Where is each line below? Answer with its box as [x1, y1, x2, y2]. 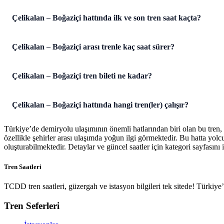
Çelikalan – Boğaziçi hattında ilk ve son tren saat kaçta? [12, 13, 201, 22]
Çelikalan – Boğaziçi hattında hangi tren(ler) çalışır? [12, 100, 188, 109]
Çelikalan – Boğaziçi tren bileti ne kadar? [12, 71, 152, 80]
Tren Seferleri [4, 200, 59, 211]
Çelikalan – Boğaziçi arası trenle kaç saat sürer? [12, 42, 174, 51]
